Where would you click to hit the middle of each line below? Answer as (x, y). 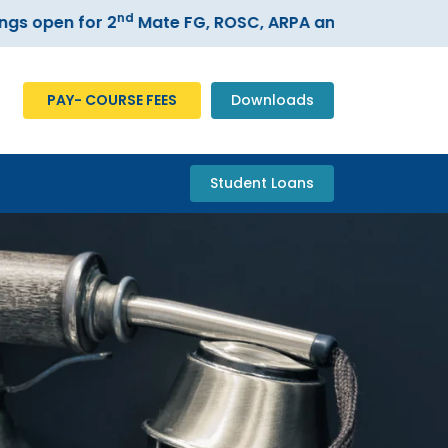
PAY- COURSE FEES (112, 100)
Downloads (272, 100)
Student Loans (262, 183)
